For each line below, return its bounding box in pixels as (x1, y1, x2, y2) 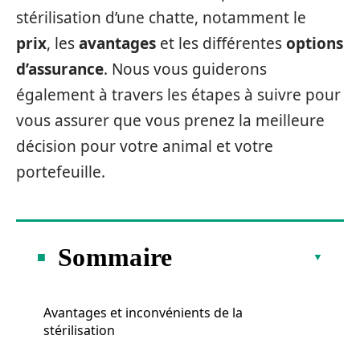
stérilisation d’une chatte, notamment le (16, 7, 306, 28)
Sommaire (58, 242, 173, 272)
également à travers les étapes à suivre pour (16, 84, 341, 105)
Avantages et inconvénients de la (43, 303, 243, 321)
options (286, 33, 343, 54)
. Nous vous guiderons (104, 59, 267, 80)
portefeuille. (16, 162, 105, 182)
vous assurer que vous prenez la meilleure (16, 110, 325, 131)
